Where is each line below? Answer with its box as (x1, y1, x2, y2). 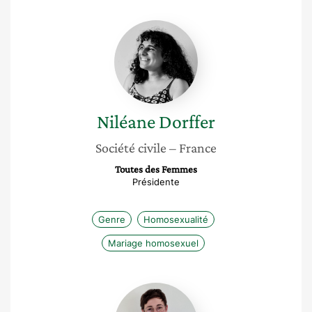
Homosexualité (143, 214, 208, 225)
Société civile (95, 140, 166, 155)
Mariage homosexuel (108, 237, 198, 249)
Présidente (132, 176, 180, 187)
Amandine (155, 282, 208, 296)
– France (169, 140, 217, 155)
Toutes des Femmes (115, 164, 197, 175)
